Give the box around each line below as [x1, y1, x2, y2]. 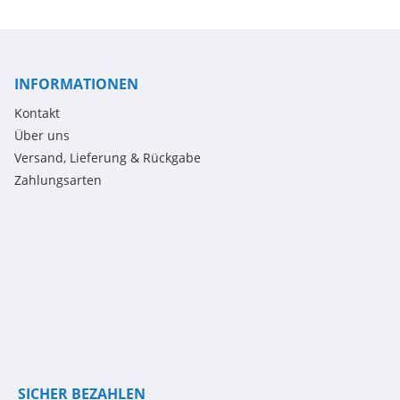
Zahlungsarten [13, 171, 102, 188]
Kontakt [13, 104, 60, 121]
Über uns [13, 127, 70, 144]
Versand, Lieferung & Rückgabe [13, 149, 201, 166]
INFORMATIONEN [13, 74, 138, 94]
